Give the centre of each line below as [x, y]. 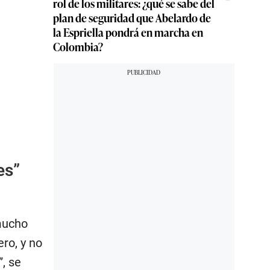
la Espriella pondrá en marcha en [128, 32]
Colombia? [78, 46]
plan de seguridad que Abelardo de [132, 17]
